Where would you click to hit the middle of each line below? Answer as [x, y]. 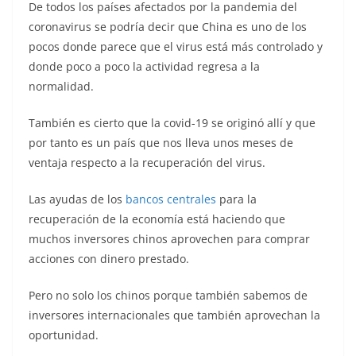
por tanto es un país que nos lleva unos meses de [161, 143]
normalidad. [61, 87]
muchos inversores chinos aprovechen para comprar [169, 239]
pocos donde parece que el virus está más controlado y [176, 47]
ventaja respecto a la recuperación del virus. [147, 163]
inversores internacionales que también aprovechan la [174, 315]
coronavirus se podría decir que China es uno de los [168, 27]
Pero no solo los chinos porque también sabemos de [168, 296]
